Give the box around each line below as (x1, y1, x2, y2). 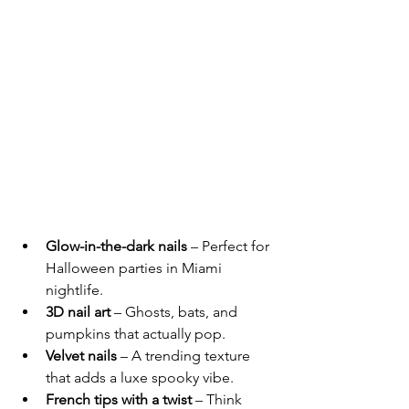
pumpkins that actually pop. (46, 324, 225, 342)
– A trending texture (117, 346, 254, 364)
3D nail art (46, 302, 110, 320)
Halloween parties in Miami (46, 258, 225, 277)
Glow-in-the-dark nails (46, 236, 187, 255)
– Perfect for (187, 236, 273, 255)
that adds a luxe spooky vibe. (46, 368, 234, 386)
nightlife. (46, 280, 103, 299)
